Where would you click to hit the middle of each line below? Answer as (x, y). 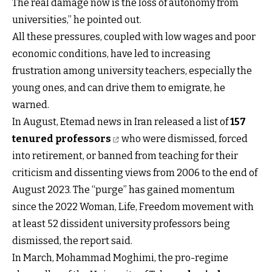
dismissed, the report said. (72, 240)
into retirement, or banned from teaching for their (125, 155)
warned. (31, 104)
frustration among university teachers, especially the (132, 70)
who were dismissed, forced (184, 138)
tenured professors (62, 138)
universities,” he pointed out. (77, 19)
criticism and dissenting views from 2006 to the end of (135, 172)
